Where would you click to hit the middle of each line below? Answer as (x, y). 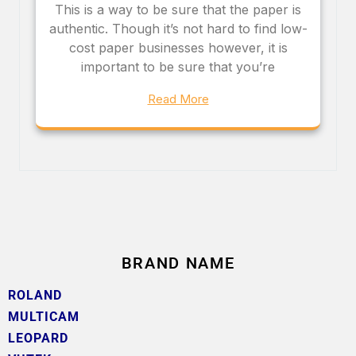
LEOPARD (38, 338)
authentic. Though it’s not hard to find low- (178, 28)
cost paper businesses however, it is (178, 47)
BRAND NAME (178, 263)
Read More (178, 99)
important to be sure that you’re (178, 66)
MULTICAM (44, 316)
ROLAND (35, 295)
